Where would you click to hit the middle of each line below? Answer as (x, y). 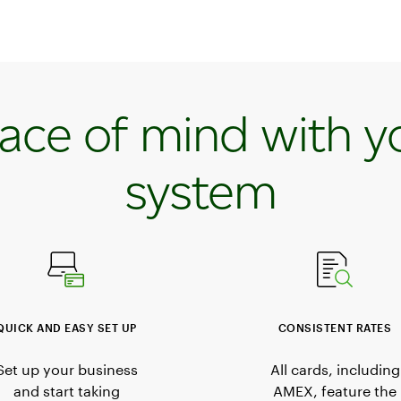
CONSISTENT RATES (335, 327)
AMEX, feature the (335, 390)
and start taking (66, 390)
